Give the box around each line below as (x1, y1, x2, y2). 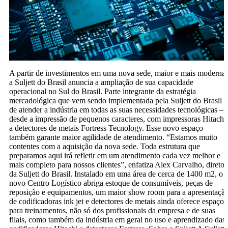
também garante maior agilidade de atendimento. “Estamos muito (9, 132, 217, 141)
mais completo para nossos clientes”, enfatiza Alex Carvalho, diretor (9, 160, 227, 169)
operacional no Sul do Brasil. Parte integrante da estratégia (9, 87, 196, 96)
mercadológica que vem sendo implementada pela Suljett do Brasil (9, 96, 222, 105)
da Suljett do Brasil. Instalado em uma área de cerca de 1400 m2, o (9, 169, 223, 178)
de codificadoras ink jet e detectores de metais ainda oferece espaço (9, 196, 224, 206)
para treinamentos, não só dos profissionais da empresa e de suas (9, 206, 215, 215)
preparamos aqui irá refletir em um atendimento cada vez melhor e (9, 151, 220, 160)
